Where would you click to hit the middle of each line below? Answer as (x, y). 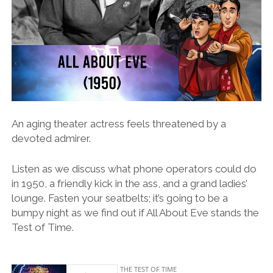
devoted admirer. (51, 139)
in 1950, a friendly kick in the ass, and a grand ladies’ (129, 183)
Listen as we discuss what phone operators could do (134, 168)
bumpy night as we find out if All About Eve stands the (135, 212)
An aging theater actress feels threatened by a (119, 124)
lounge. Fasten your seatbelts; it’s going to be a (119, 198)
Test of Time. (42, 227)
